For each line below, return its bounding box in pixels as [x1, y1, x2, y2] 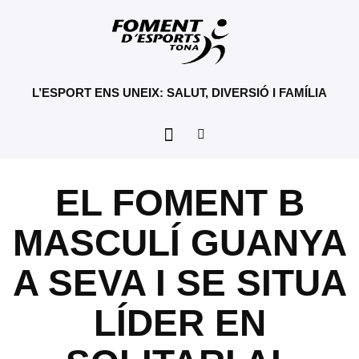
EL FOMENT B [54, 182, 305, 224]
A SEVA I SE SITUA [12, 262, 347, 304]
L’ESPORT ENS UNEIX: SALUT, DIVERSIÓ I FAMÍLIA [32, 86, 327, 99]
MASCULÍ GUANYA [12, 222, 347, 264]
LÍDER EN [93, 302, 266, 344]
